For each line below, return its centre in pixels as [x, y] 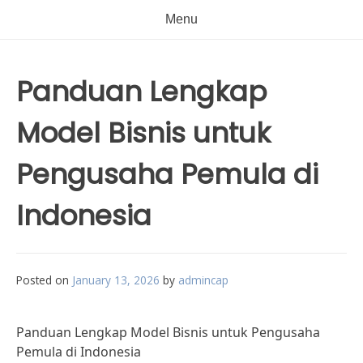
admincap [203, 280]
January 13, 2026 [116, 280]
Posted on [44, 280]
